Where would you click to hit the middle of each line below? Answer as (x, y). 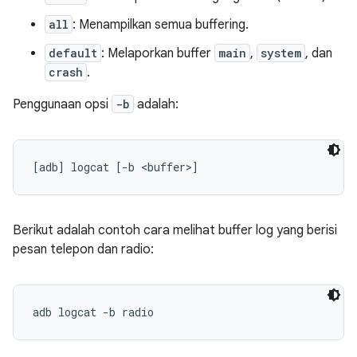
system (281, 53)
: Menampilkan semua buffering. (161, 25)
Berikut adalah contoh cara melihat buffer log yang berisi (175, 230)
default (73, 53)
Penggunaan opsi (62, 104)
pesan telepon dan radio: (83, 249)
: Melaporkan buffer (158, 53)
